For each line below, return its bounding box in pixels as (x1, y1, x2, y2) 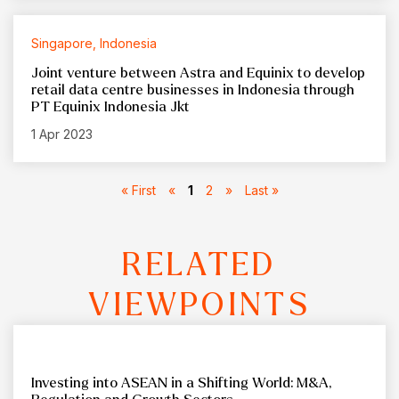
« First (120, 183, 156, 199)
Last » (244, 183, 279, 199)
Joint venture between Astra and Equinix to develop (31, 65, 365, 81)
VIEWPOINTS (87, 289, 311, 322)
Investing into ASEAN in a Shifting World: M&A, (31, 375, 331, 391)
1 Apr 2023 (31, 126, 93, 142)
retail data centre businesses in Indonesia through (31, 82, 354, 98)
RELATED (122, 248, 277, 282)
